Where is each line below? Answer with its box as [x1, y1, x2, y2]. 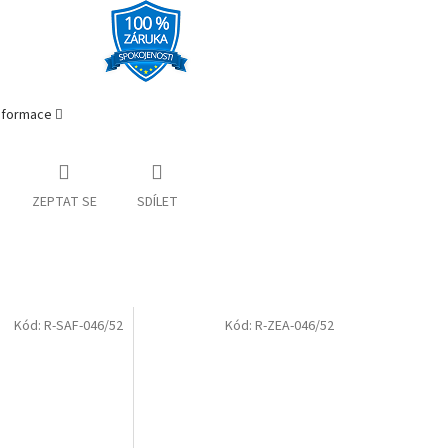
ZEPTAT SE [31, 191, 97, 212]
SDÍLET [136, 191, 178, 212]
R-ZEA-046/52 [255, 316, 334, 337]
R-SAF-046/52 [44, 316, 124, 337]
